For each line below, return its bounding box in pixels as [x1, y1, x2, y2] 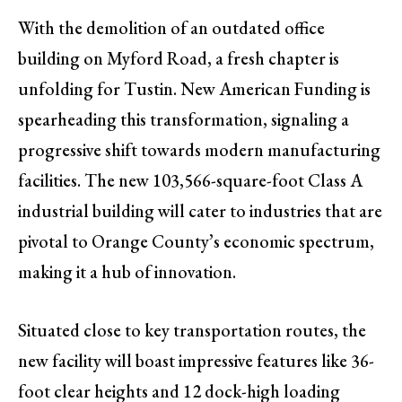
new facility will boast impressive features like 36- [18, 349, 374, 373]
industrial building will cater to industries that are [18, 199, 382, 223]
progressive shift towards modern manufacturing [18, 138, 380, 162]
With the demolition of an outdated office [18, 16, 325, 40]
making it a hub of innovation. [18, 260, 236, 284]
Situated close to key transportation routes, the [18, 319, 366, 343]
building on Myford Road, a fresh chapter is [18, 47, 339, 71]
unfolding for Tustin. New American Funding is [18, 77, 371, 101]
